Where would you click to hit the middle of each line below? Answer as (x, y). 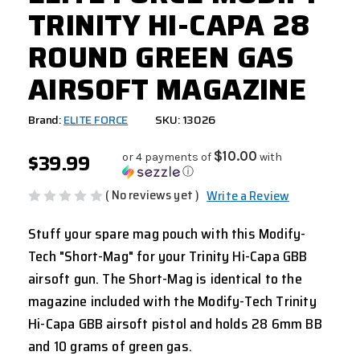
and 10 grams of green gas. (110, 346)
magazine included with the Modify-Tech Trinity (172, 301)
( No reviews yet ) (152, 195)
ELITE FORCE (96, 120)
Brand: (45, 120)
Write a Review (248, 195)
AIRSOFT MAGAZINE (168, 90)
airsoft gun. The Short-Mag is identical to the (165, 278)
